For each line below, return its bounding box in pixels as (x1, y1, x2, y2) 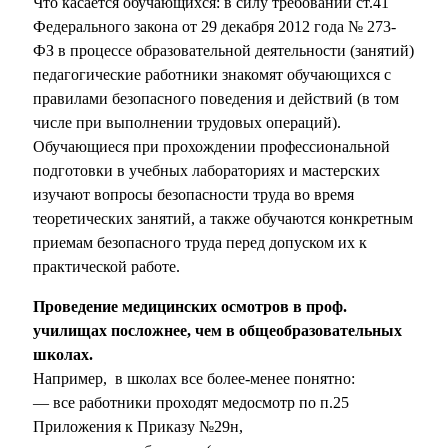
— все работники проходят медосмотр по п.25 (33, 394, 349, 412)
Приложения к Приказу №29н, (33, 418, 243, 436)
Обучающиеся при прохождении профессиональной (33, 138, 390, 156)
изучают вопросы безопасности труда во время (33, 186, 354, 204)
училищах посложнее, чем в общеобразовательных (33, 322, 402, 340)
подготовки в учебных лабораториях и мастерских (33, 162, 380, 180)
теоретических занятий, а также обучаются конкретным (33, 210, 413, 228)
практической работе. (33, 258, 180, 276)
